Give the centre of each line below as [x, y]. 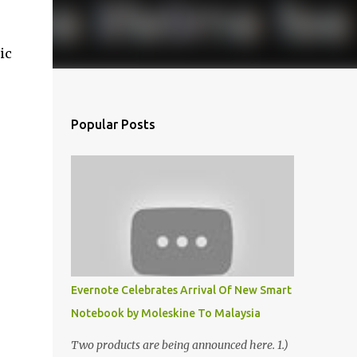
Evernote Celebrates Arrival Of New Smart [181, 290]
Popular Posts [113, 124]
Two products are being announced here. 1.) [179, 345]
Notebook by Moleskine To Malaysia [165, 313]
